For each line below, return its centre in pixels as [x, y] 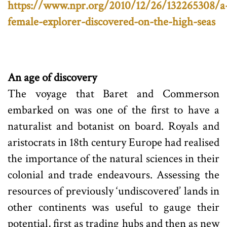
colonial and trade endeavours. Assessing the [113, 175]
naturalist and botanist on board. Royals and [113, 126]
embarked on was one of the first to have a [113, 110]
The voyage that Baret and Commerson [113, 93]
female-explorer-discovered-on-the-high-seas [111, 22]
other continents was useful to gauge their [113, 207]
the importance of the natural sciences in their [113, 158]
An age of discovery [52, 77]
